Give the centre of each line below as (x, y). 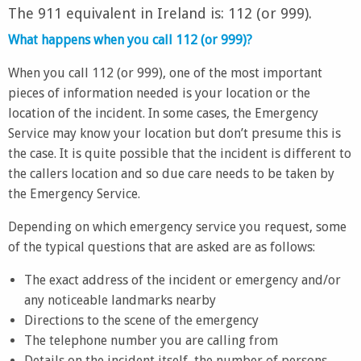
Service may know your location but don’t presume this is (174, 133)
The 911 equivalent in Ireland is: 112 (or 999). (160, 13)
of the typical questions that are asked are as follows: (162, 247)
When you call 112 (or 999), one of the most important (165, 73)
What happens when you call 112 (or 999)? (130, 40)
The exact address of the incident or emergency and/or (183, 280)
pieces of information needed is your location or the (159, 93)
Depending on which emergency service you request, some (177, 227)
